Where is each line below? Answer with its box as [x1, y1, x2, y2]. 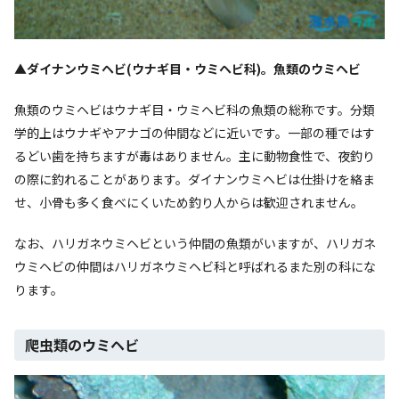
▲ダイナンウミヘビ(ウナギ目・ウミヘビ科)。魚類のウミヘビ [14, 59, 361, 77]
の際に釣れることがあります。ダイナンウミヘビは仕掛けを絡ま [14, 169, 375, 188]
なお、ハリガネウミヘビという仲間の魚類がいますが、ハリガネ [14, 233, 376, 252]
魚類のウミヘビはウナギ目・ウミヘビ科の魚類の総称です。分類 [14, 100, 375, 118]
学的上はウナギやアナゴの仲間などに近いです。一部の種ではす [14, 123, 375, 142]
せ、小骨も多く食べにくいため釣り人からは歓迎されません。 [14, 192, 363, 211]
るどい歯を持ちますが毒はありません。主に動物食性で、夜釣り [14, 146, 375, 165]
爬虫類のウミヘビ [25, 333, 139, 355]
